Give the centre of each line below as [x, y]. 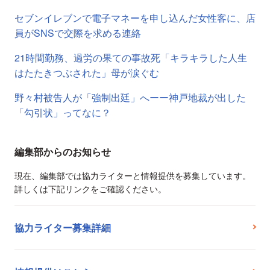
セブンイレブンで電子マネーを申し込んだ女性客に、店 [135, 18]
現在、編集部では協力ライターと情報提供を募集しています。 [133, 176]
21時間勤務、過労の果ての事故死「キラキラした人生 [131, 58]
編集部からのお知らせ [63, 152]
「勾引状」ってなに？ [63, 113]
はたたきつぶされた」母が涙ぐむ [87, 73]
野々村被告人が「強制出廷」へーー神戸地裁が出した [130, 98]
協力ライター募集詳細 [63, 228]
